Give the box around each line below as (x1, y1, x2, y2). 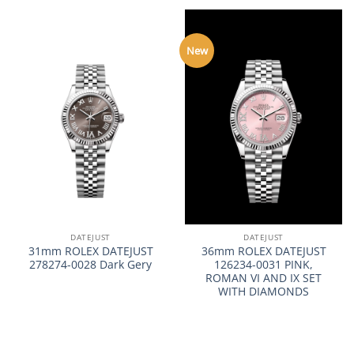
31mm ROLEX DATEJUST (28, 243, 153, 258)
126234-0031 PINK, (214, 256, 313, 272)
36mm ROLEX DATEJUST (201, 243, 326, 258)
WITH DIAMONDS (218, 283, 309, 299)
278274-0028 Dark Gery (29, 256, 152, 272)
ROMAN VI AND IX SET (205, 269, 322, 285)
